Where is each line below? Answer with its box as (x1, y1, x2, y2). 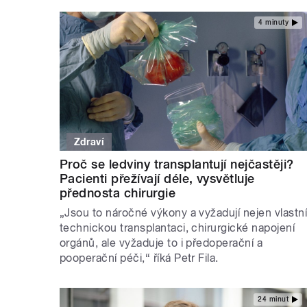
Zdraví (73, 136, 105, 148)
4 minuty (258, 19, 288, 27)
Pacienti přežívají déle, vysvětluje (60, 171, 255, 186)
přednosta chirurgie (60, 186, 176, 201)
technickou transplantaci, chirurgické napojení (60, 221, 295, 235)
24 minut (258, 295, 288, 303)
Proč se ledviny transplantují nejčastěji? (60, 157, 294, 172)
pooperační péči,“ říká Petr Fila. (60, 251, 219, 265)
